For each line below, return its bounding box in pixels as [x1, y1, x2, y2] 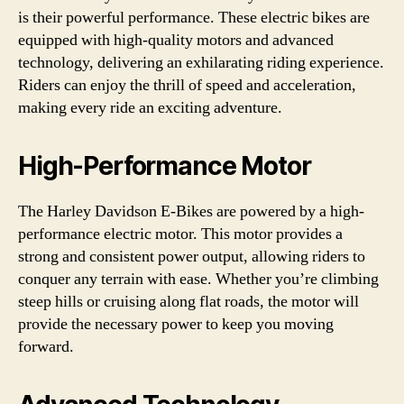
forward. [18, 335, 74, 357]
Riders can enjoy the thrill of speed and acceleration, [18, 74, 356, 96]
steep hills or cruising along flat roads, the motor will [18, 290, 359, 312]
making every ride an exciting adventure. [18, 96, 282, 118]
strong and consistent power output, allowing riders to [18, 245, 365, 267]
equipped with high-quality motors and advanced [18, 29, 334, 50]
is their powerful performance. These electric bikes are [18, 6, 370, 28]
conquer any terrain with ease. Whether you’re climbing [18, 268, 379, 289]
